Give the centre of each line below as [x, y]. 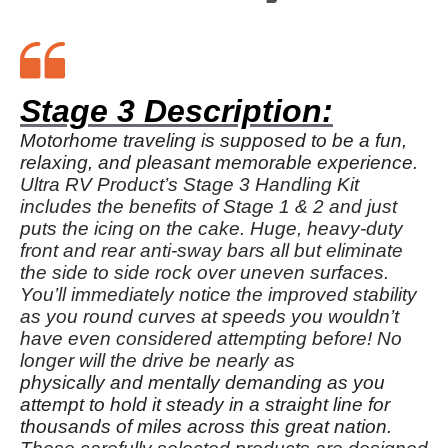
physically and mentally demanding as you [202, 382]
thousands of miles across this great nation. [208, 426]
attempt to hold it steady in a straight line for [205, 404]
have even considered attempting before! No [211, 338]
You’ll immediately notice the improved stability [218, 294]
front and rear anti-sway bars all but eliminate [211, 250]
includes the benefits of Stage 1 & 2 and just [208, 206]
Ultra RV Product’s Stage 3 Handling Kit [189, 184]
